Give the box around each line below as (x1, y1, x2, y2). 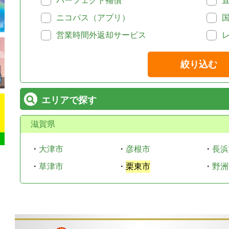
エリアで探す (41, 95, 97, 105)
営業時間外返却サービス (56, 30, 146, 39)
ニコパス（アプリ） (56, 13, 130, 22)
